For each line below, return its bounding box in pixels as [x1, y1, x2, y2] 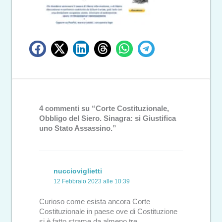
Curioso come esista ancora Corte [39, 197, 150, 206]
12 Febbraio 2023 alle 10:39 [54, 178, 130, 185]
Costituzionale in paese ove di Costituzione [39, 207, 177, 216]
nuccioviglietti [54, 167, 103, 175]
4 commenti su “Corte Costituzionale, [39, 105, 169, 113]
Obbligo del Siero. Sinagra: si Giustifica [39, 114, 176, 123]
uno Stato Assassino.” [39, 124, 116, 133]
